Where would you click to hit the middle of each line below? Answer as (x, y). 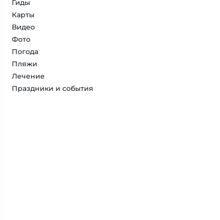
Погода (25, 52)
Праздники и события (53, 88)
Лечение (28, 76)
